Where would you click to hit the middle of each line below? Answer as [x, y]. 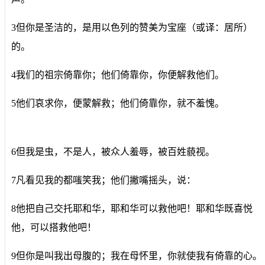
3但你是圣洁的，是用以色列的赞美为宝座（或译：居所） [132, 27]
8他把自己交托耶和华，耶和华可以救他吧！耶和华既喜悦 [132, 208]
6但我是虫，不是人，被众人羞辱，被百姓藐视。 [113, 151]
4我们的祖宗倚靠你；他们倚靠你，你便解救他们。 [118, 75]
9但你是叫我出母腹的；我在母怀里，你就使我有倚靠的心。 [137, 256]
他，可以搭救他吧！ [54, 227]
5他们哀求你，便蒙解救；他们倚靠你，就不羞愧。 [118, 103]
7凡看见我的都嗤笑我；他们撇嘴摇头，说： [104, 180]
